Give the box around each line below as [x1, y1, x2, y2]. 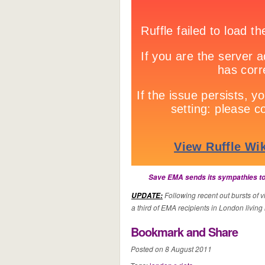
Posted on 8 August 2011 [131, 244, 212, 254]
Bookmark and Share [131, 223, 238, 240]
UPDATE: [131, 190, 163, 201]
